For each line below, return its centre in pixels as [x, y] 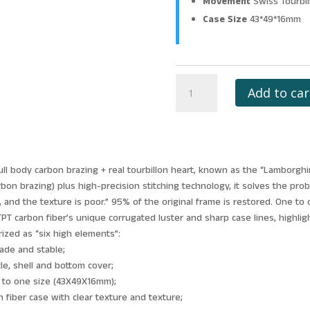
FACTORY [197, 224]
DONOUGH [200, 192]
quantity [193, 288]
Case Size [225, 19]
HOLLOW [196, 256]
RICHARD [196, 81]
